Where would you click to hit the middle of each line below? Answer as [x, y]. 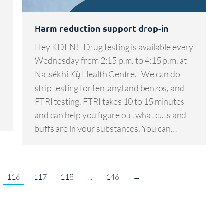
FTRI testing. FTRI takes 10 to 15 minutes [109, 101]
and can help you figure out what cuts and [110, 115]
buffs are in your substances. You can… [106, 128]
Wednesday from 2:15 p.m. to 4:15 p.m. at [111, 60]
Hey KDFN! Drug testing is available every [114, 46]
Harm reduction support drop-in [102, 28]
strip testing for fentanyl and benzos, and [109, 87]
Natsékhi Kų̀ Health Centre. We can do [107, 74]
